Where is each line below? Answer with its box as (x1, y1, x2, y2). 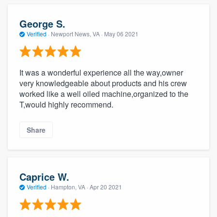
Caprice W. (19, 169, 69, 184)
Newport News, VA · (49, 29, 104, 38)
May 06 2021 (104, 29, 139, 38)
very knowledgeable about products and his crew (19, 77, 187, 89)
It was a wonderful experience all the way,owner (19, 67, 183, 78)
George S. (19, 16, 65, 31)
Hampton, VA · (49, 182, 90, 191)
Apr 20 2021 (90, 182, 122, 191)
